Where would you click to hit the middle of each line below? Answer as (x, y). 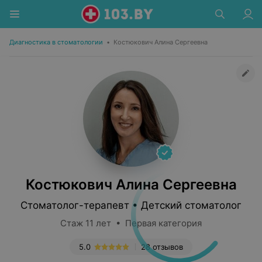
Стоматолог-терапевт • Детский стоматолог (131, 205)
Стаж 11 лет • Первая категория (131, 223)
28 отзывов (162, 247)
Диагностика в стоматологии (56, 42)
